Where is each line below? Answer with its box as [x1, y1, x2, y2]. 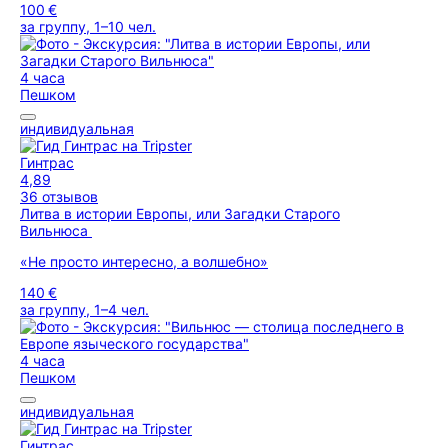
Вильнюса [20, 222, 92, 239]
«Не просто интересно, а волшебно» [20, 253, 268, 270]
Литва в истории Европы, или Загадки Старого [20, 205, 340, 222]
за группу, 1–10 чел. [20, 18, 156, 35]
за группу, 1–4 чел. [20, 301, 149, 318]
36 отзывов [20, 188, 98, 205]
